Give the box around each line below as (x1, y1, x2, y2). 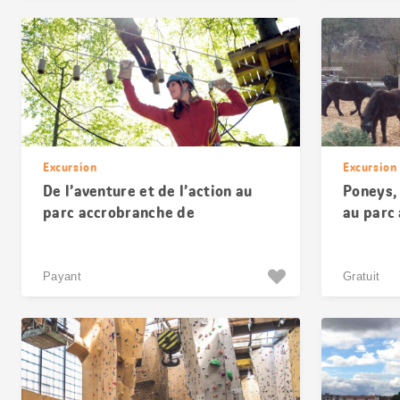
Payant (43, 270, 81, 283)
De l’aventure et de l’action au (43, 180, 253, 202)
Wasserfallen (43, 223, 136, 245)
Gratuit (343, 270, 380, 283)
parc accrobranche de (43, 202, 196, 223)
